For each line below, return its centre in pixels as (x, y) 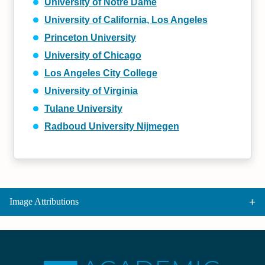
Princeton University (90, 37)
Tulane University (83, 108)
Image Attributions (44, 202)
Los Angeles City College (101, 73)
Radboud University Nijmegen (112, 126)
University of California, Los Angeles (126, 20)
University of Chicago (93, 55)
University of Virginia (91, 91)
